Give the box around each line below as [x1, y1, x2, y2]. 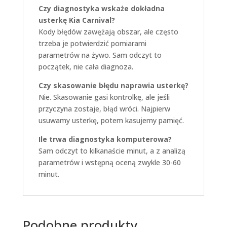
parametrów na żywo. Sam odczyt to [38, 50, 162, 60]
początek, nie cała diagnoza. [38, 61, 133, 71]
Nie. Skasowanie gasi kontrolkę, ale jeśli [38, 92, 170, 102]
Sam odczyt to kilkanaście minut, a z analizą [38, 145, 185, 156]
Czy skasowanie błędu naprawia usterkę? [38, 80, 188, 90]
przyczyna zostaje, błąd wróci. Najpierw [38, 103, 170, 113]
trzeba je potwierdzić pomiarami [38, 38, 146, 48]
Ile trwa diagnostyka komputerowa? [38, 134, 172, 144]
